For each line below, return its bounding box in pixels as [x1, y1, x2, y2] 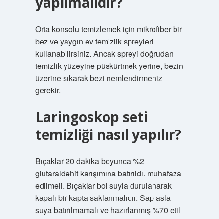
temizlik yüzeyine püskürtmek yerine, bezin [35, 60, 183, 71]
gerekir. [35, 85, 61, 96]
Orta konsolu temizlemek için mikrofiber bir [35, 23, 182, 35]
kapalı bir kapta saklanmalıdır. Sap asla [35, 192, 171, 203]
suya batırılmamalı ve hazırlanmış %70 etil [35, 204, 180, 216]
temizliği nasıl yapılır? [35, 125, 181, 144]
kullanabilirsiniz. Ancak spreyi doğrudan [35, 48, 174, 59]
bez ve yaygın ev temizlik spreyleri [35, 36, 153, 47]
